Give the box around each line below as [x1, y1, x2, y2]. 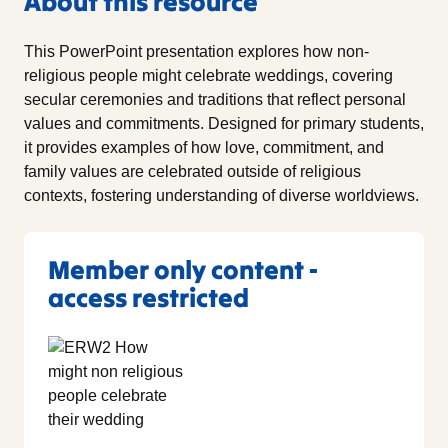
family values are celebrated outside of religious [24, 162, 361, 180]
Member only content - [48, 252, 318, 286]
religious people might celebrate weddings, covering [24, 66, 393, 84]
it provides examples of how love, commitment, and [24, 138, 384, 156]
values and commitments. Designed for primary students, [24, 114, 424, 132]
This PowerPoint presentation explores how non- [24, 42, 369, 60]
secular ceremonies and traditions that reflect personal [24, 90, 406, 108]
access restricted [48, 280, 249, 314]
